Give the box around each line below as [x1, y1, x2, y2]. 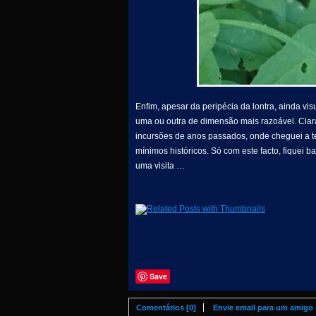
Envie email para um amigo [213, 303, 313, 312]
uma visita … [135, 161, 185, 171]
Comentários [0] [136, 303, 196, 312]
